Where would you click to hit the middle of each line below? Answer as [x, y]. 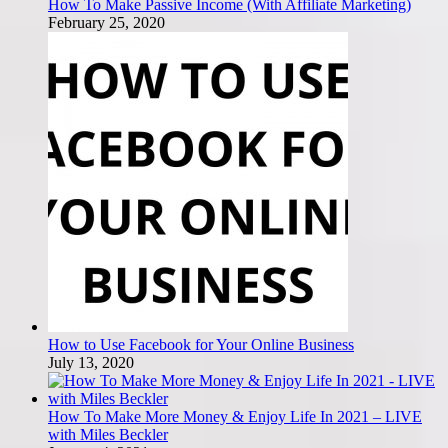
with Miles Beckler [108, 434]
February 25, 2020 [106, 22]
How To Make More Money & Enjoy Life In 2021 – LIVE [235, 416]
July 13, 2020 [91, 362]
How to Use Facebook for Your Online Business [201, 344]
